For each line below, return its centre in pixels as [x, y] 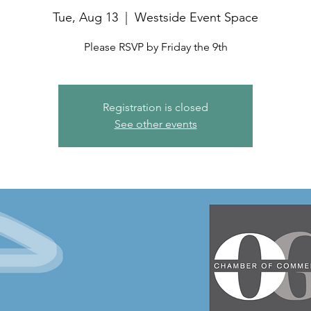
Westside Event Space [196, 17]
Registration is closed [155, 107]
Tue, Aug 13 [85, 17]
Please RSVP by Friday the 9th [155, 47]
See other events [155, 124]
